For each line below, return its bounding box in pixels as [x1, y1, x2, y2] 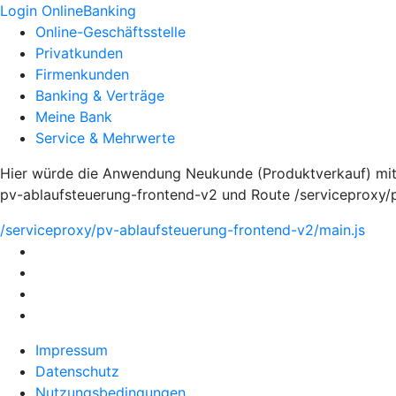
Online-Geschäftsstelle [35, 23, 186, 41]
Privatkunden [35, 44, 123, 62]
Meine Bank [35, 108, 112, 126]
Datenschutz [35, 362, 119, 380]
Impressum [35, 341, 108, 359]
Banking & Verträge [35, 87, 164, 104]
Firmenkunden [35, 65, 129, 83]
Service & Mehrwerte [35, 129, 175, 147]
